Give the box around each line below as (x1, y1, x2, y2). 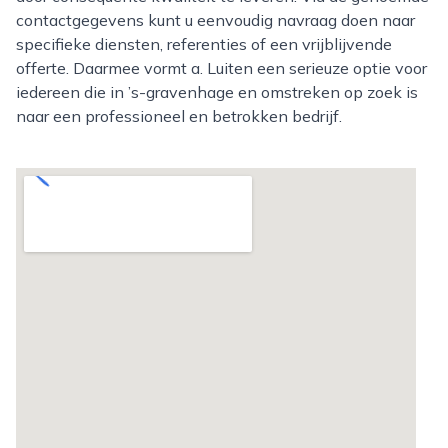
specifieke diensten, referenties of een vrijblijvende (16, 34, 392, 54)
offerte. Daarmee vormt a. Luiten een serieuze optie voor (16, 58, 427, 78)
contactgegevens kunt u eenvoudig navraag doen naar (16, 10, 415, 30)
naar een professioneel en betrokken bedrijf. (16, 106, 342, 126)
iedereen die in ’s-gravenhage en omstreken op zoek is (16, 82, 418, 102)
